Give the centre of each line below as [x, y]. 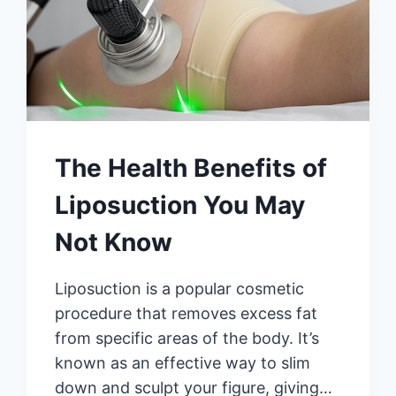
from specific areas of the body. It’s [187, 339]
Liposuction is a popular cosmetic [180, 289]
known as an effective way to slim [183, 363]
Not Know [114, 243]
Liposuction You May [180, 206]
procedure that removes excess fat [187, 314]
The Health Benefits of [191, 168]
